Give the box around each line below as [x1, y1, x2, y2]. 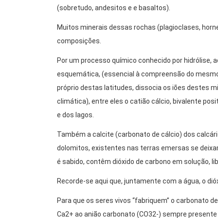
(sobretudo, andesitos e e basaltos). [57, 4, 170, 12]
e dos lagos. [57, 111, 94, 119]
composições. [57, 37, 101, 45]
